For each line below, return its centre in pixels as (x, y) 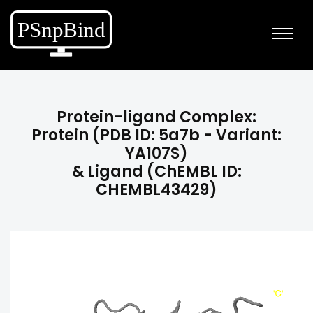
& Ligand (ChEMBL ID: (156, 172)
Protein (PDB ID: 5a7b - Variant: (156, 135)
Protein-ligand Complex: (156, 117)
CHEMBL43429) (156, 190)
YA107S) (156, 153)
